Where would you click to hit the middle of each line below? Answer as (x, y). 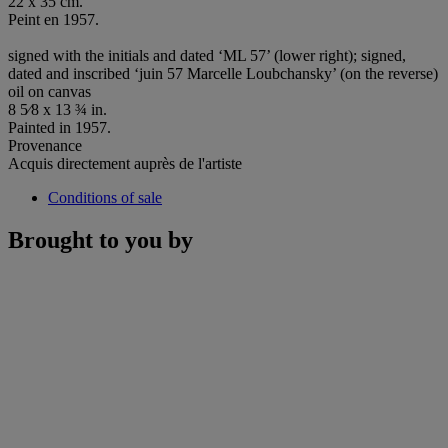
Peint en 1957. (53, 19)
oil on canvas (49, 91)
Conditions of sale (105, 197)
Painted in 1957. (59, 127)
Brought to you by (100, 239)
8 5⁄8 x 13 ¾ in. (57, 109)
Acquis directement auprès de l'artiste (125, 163)
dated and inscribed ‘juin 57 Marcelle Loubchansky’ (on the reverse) (223, 73)
